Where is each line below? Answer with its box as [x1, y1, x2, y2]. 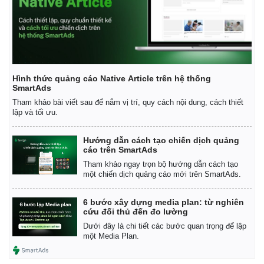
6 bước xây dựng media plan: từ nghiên [83, 197, 244, 207]
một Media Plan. [83, 232, 139, 241]
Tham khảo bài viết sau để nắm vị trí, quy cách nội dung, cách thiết [12, 98, 243, 107]
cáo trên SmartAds [83, 145, 157, 155]
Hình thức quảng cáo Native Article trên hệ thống [12, 74, 211, 84]
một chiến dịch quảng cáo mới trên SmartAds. [83, 170, 241, 179]
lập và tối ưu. [12, 108, 58, 117]
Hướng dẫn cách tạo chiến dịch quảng [83, 136, 239, 146]
